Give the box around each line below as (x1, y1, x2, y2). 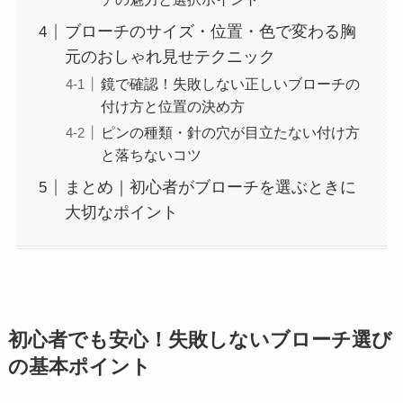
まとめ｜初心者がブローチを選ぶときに (64, 178, 356, 197)
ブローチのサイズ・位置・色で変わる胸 (64, 22, 356, 41)
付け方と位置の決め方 (100, 98, 245, 115)
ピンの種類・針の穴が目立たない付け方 (100, 124, 360, 141)
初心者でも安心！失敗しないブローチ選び (7, 328, 392, 351)
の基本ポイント (7, 355, 151, 378)
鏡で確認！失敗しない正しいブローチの (100, 76, 360, 93)
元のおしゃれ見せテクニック (64, 48, 275, 67)
